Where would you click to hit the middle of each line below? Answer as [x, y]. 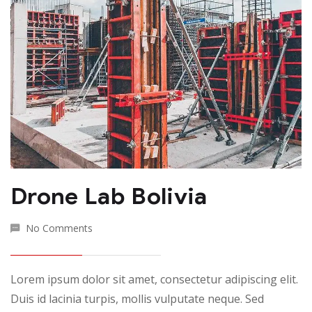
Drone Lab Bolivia [109, 196]
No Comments [59, 228]
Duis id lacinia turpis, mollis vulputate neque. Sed [137, 298]
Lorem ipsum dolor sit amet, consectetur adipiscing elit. [154, 279]
